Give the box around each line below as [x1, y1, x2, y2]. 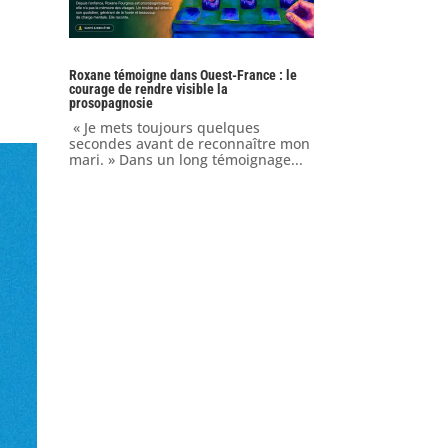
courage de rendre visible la [68, 81, 228, 98]
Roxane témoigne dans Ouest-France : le [68, 67, 297, 84]
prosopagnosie [68, 95, 153, 112]
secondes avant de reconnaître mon [68, 134, 310, 154]
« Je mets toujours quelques [68, 118, 260, 138]
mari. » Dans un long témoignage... [68, 150, 303, 170]
